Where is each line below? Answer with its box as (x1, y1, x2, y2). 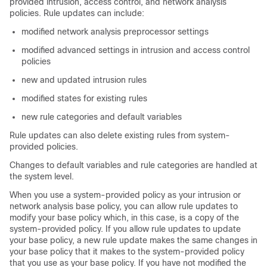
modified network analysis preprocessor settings (21, 27, 209, 36)
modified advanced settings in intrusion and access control (21, 45, 250, 55)
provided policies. (10, 142, 78, 151)
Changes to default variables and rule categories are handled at (10, 160, 257, 170)
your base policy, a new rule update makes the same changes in (10, 235, 257, 245)
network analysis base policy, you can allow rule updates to (10, 201, 238, 211)
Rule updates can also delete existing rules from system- (10, 131, 230, 140)
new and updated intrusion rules (21, 75, 147, 85)
